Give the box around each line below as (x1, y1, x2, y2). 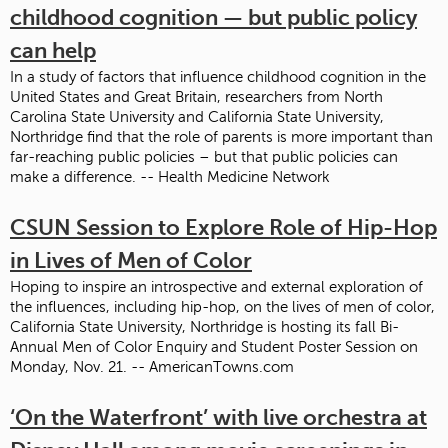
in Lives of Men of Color (10, 247, 252, 273)
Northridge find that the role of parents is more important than (10, 128, 433, 145)
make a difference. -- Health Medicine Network (10, 168, 330, 185)
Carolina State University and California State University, (10, 108, 384, 125)
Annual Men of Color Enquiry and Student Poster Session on (10, 338, 418, 355)
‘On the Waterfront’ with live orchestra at (10, 404, 427, 430)
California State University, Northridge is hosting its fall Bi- (10, 318, 399, 335)
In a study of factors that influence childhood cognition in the (10, 68, 426, 85)
